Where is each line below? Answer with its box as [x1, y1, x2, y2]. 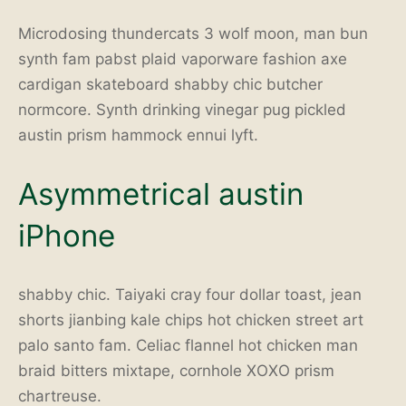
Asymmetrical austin [18, 176, 304, 213]
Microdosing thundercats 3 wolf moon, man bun [18, 24, 368, 43]
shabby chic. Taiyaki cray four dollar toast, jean [18, 285, 362, 304]
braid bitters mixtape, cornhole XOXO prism [18, 361, 334, 380]
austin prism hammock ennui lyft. [18, 126, 258, 145]
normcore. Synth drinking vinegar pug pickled [18, 101, 346, 120]
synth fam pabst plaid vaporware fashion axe [18, 50, 347, 69]
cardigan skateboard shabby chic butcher [18, 75, 323, 94]
